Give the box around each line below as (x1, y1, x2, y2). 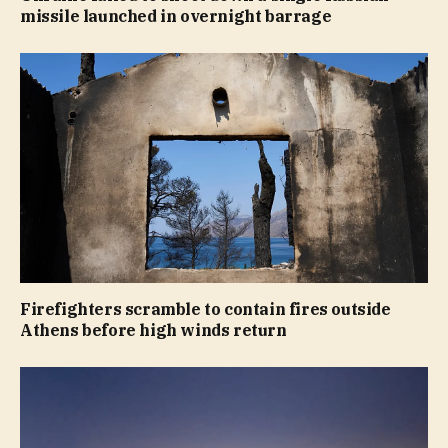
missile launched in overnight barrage (20, 6, 332, 27)
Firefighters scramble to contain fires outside (20, 298, 391, 319)
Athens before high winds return (20, 319, 287, 340)
